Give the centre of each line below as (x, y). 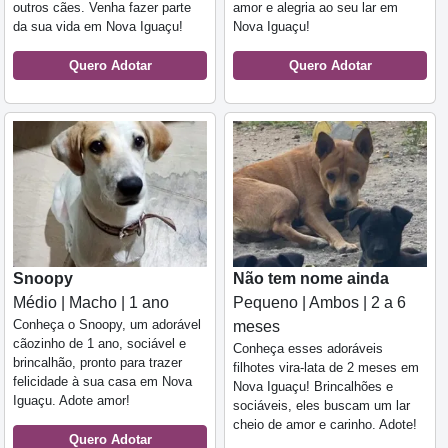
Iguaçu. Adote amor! (71, 400)
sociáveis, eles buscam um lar (321, 405)
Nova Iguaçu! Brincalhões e (313, 386)
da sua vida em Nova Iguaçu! (98, 27)
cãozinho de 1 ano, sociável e (99, 343)
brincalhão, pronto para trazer (97, 362)
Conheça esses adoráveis (308, 348)
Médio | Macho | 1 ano (91, 302)
